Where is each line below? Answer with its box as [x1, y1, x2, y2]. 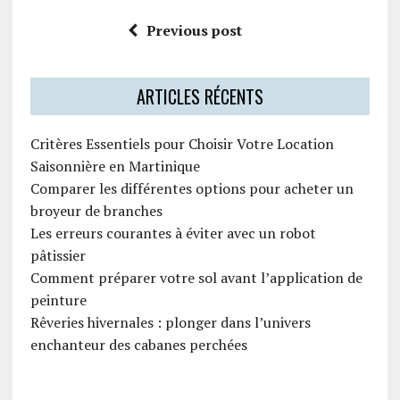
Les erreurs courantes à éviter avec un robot [29, 223, 316, 244]
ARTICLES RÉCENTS [136, 83, 263, 111]
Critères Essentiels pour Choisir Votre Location [29, 134, 334, 154]
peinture [29, 290, 87, 311]
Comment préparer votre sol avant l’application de [29, 268, 362, 288]
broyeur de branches [29, 201, 162, 221]
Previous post [146, 21, 242, 41]
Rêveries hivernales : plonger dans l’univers [29, 312, 311, 333]
